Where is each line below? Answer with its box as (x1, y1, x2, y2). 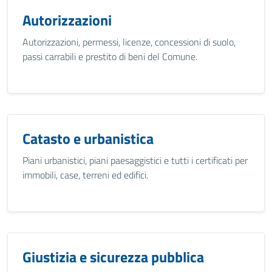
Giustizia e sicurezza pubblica (22, 246, 204, 268)
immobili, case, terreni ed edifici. (22, 168, 148, 182)
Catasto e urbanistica (22, 127, 154, 149)
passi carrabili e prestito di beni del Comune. (22, 49, 197, 64)
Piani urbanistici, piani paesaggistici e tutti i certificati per (22, 153, 248, 168)
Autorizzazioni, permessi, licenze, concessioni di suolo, (22, 35, 236, 49)
